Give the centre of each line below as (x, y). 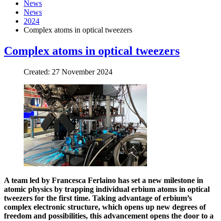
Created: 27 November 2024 (68, 72)
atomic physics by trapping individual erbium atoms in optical (107, 189)
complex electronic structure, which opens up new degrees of (105, 207)
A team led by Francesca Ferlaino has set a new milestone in (104, 180)
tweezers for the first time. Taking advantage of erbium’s (98, 198)
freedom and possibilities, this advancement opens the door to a (109, 216)
